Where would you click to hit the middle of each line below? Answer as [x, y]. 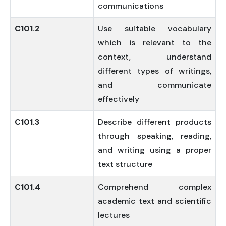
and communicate [155, 85]
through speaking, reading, [155, 136]
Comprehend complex [155, 187]
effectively [119, 99]
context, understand [155, 57]
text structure [125, 164]
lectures [114, 215]
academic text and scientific [155, 201]
